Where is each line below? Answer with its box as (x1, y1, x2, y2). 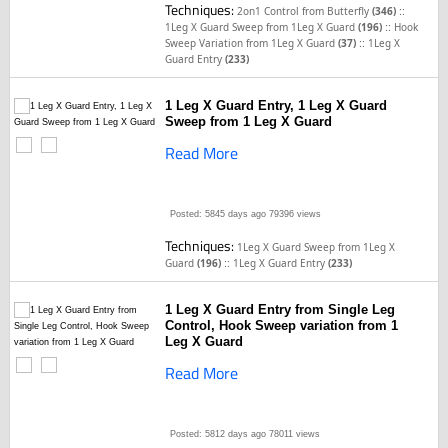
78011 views (266, 429, 321, 439)
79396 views (266, 209, 322, 219)
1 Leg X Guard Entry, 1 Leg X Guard (165, 98, 388, 113)
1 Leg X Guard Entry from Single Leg (165, 302, 396, 317)
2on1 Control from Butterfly (237, 4, 373, 18)
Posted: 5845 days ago (170, 209, 267, 219)
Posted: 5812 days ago (170, 429, 267, 439)
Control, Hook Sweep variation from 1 (165, 318, 399, 333)
